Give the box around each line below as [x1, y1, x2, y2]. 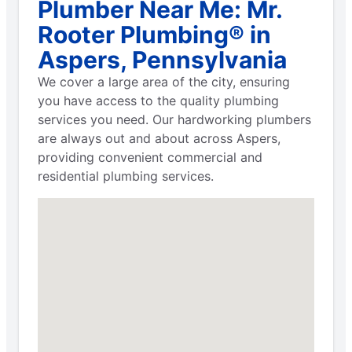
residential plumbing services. [38, 167, 214, 184]
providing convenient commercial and [38, 148, 262, 165]
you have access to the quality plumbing [38, 92, 279, 108]
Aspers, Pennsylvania [38, 45, 287, 74]
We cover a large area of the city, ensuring [38, 73, 290, 90]
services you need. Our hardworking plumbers [38, 111, 311, 127]
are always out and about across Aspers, [38, 130, 280, 146]
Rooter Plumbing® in [38, 20, 271, 49]
